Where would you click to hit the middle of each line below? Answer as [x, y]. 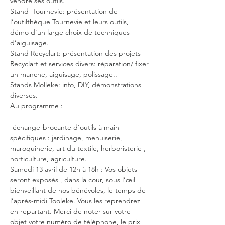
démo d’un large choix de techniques [71, 32]
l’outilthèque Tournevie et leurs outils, [70, 22]
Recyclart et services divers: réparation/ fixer [80, 64]
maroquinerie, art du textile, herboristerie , [79, 148]
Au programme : [36, 106]
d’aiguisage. [29, 43]
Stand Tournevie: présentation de [65, 11]
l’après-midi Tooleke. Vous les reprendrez [76, 201]
